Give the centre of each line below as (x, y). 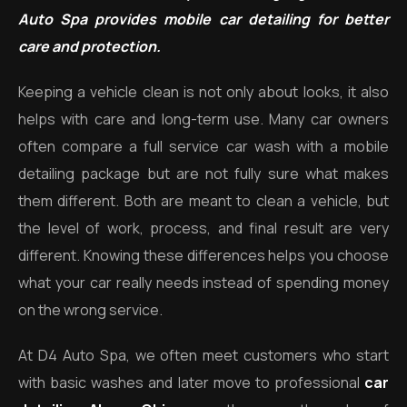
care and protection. (89, 46)
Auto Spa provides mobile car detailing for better (203, 19)
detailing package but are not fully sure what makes (203, 174)
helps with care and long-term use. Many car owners (203, 119)
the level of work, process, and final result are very (203, 228)
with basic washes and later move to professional (189, 382)
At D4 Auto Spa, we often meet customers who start (203, 355)
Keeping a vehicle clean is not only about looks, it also (203, 92)
